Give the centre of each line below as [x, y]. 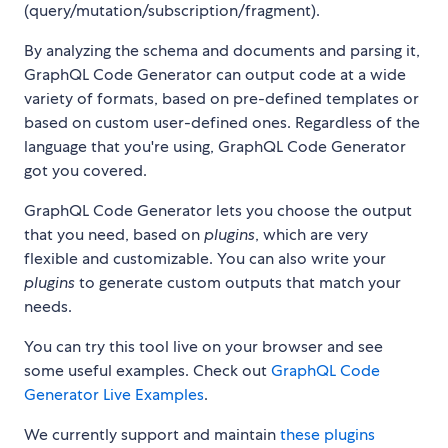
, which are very [311, 234]
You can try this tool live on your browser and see [203, 346]
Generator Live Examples [114, 394]
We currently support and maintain [152, 434]
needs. [48, 306]
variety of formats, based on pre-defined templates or [221, 98]
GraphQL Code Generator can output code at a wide [215, 74]
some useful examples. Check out [147, 370]
